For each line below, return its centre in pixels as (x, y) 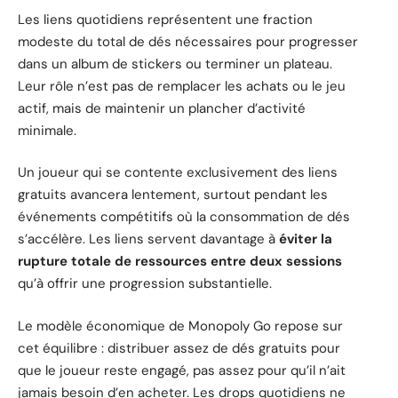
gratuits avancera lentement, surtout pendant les (173, 195)
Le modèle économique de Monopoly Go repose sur (180, 326)
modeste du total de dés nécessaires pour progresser (188, 41)
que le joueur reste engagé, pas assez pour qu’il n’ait (182, 370)
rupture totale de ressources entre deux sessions (180, 262)
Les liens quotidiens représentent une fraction (165, 19)
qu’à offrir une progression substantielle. (145, 284)
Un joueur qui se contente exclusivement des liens (178, 173)
